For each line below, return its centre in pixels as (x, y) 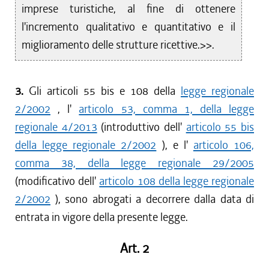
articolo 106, (223, 145)
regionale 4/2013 (56, 127)
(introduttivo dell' (141, 127)
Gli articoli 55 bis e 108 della (105, 91)
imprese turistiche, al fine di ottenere (129, 9)
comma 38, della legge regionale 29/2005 (134, 163)
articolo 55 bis (220, 127)
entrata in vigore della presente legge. (101, 217)
